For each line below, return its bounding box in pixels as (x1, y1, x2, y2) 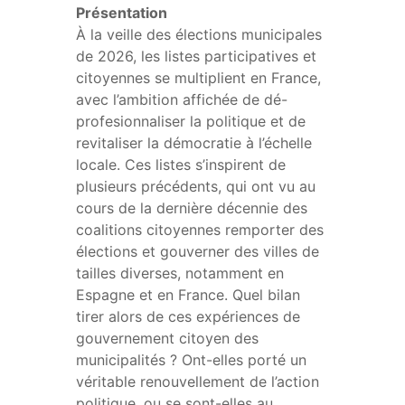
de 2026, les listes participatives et (76, 47, 316, 66)
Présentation (76, 4, 167, 23)
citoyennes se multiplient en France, (76, 69, 321, 88)
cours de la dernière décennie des (76, 199, 307, 218)
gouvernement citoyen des (76, 329, 259, 348)
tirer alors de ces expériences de (76, 307, 300, 326)
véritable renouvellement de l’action (76, 372, 319, 391)
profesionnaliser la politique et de (76, 112, 306, 131)
